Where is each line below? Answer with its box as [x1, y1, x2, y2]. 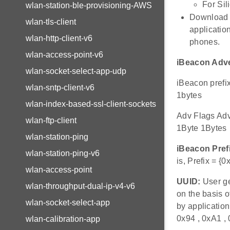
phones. [189, 37, 220, 46]
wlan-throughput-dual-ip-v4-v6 [26, 182, 135, 190]
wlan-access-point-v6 [26, 50, 103, 59]
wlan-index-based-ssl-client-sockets [26, 100, 156, 108]
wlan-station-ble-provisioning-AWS [26, 1, 152, 10]
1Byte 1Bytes [177, 123, 227, 132]
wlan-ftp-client [26, 116, 76, 125]
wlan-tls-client [26, 17, 76, 26]
